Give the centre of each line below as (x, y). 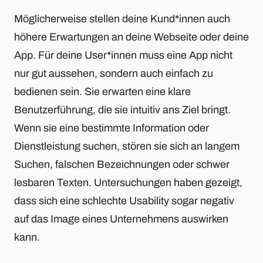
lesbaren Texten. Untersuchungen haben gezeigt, (128, 183)
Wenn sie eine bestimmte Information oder (112, 128)
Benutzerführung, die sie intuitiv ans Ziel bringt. (122, 110)
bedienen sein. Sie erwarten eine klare (102, 92)
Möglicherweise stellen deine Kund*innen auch (122, 19)
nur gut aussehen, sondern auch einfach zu (114, 74)
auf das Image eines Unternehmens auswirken (121, 219)
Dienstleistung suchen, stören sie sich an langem (127, 146)
